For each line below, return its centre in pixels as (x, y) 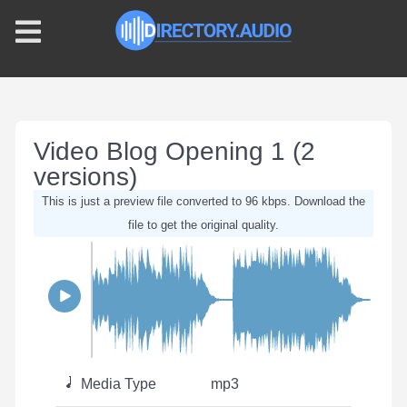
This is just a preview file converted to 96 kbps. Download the (203, 201)
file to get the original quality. (203, 225)
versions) (85, 177)
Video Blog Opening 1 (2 (174, 151)
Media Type (117, 384)
